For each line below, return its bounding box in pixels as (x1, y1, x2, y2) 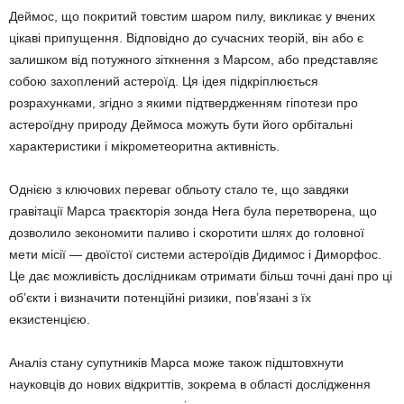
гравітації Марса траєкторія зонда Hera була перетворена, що (9, 203, 377, 218)
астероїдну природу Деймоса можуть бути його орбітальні (9, 116, 353, 132)
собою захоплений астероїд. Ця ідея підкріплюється (9, 73, 318, 88)
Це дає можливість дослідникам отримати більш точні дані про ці (9, 268, 392, 283)
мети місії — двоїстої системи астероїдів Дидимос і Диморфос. (9, 246, 381, 262)
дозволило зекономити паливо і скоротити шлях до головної (9, 225, 364, 240)
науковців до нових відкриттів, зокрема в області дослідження (9, 376, 371, 391)
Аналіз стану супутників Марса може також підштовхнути (9, 354, 344, 370)
